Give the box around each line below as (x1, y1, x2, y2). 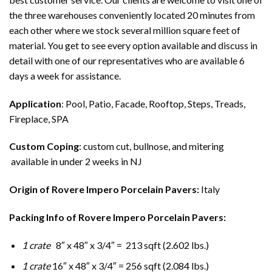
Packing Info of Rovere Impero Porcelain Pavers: (9, 211, 226, 223)
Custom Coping (9, 140, 79, 152)
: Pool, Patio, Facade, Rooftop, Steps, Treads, (61, 97, 245, 109)
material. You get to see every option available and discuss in (9, 39, 257, 51)
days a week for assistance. (9, 69, 121, 81)
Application (9, 97, 61, 109)
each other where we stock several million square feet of (9, 24, 240, 36)
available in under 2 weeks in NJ (9, 155, 142, 168)
